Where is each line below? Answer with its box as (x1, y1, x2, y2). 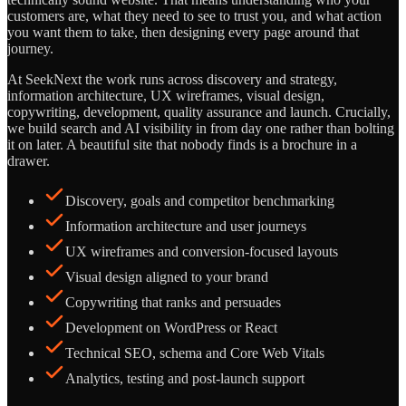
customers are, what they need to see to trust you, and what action (7, 7, 382, 24)
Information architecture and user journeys (65, 217, 306, 234)
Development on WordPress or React (65, 319, 277, 335)
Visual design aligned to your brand (65, 268, 268, 285)
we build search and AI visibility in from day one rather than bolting (7, 120, 394, 136)
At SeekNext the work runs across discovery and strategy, (7, 71, 337, 87)
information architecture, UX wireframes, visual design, (7, 87, 324, 103)
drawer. (7, 152, 50, 169)
